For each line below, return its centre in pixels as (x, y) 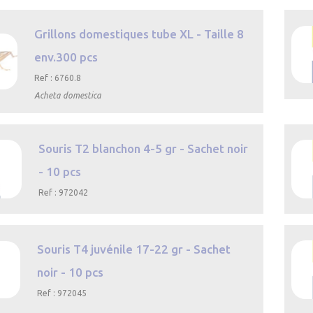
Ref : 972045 (61, 293)
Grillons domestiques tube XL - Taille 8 (139, 34)
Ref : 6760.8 (57, 78)
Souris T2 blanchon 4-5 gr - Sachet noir (144, 148)
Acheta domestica (67, 95)
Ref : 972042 (64, 192)
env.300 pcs (66, 57)
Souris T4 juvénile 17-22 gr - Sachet (133, 249)
